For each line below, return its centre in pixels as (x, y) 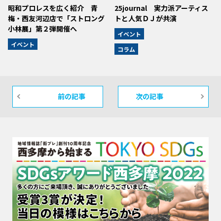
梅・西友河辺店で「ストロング (56, 18)
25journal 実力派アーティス (162, 8)
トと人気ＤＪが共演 (146, 18)
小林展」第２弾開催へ (42, 28)
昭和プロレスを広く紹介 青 (53, 8)
